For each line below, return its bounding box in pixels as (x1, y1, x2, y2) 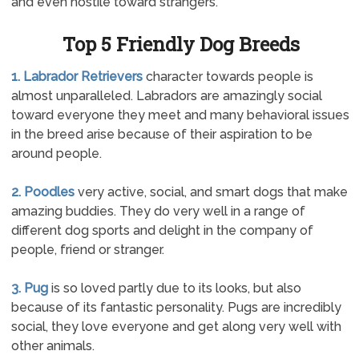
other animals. (10, 338, 95, 353)
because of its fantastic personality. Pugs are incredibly (10, 300, 341, 315)
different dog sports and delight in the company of (10, 223, 313, 238)
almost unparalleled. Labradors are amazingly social (10, 88, 322, 103)
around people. (10, 146, 102, 161)
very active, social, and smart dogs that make (74, 184, 348, 200)
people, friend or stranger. (10, 242, 164, 257)
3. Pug (10, 280, 48, 296)
